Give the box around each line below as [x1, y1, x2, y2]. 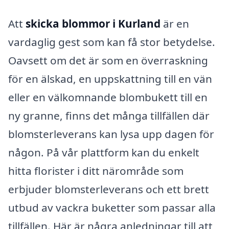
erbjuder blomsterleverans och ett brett [8, 181, 209, 196]
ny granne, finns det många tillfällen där [8, 108, 210, 123]
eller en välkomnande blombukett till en [8, 89, 208, 104]
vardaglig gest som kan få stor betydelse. [8, 34, 215, 49]
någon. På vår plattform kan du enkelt [8, 145, 199, 159]
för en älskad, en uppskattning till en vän [8, 71, 212, 86]
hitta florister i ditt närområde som [8, 163, 184, 178]
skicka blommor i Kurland [26, 16, 161, 31]
